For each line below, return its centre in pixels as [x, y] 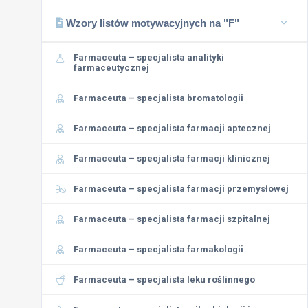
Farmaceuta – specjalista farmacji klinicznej [172, 158]
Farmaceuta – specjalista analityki [149, 57]
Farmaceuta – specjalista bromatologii [158, 98]
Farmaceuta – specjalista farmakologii [158, 249]
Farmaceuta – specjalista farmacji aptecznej [172, 128]
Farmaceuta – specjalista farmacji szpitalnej [172, 219]
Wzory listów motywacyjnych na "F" [151, 23]
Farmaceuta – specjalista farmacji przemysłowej [181, 189]
